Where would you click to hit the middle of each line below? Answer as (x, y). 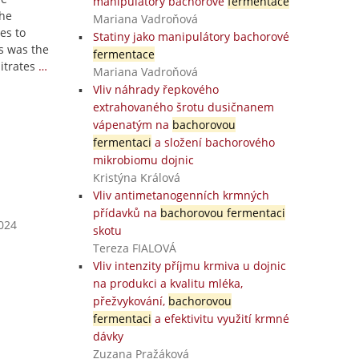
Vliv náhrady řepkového (155, 89)
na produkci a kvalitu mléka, (167, 283)
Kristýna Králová (136, 177)
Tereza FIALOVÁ (134, 248)
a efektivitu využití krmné (220, 319)
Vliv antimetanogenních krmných (181, 195)
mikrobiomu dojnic (143, 160)
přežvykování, (130, 301)
